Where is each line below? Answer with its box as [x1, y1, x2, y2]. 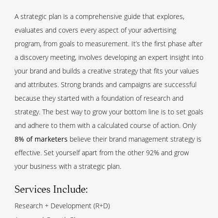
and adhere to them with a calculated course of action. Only [15, 121, 196, 130]
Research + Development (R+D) [15, 200, 110, 210]
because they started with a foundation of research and [15, 93, 183, 103]
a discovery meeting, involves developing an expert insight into [15, 53, 203, 62]
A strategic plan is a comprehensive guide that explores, [15, 12, 184, 21]
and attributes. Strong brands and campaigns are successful [15, 80, 197, 90]
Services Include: [15, 183, 88, 196]
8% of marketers [15, 134, 68, 144]
